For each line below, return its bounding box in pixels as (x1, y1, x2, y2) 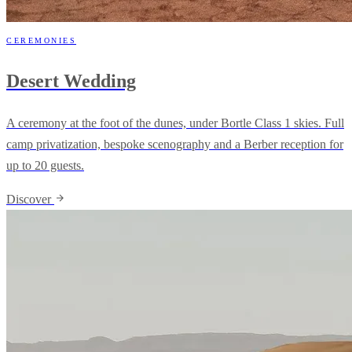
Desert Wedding (6, 71, 136, 92)
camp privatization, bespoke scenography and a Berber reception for (6, 137, 343, 152)
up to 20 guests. (6, 159, 84, 173)
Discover (6, 192, 54, 207)
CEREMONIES (6, 36, 76, 46)
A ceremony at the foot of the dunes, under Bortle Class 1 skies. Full (6, 116, 344, 130)
